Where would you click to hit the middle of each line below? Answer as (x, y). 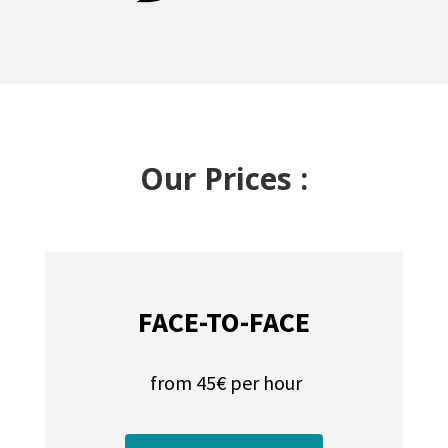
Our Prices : (223, 178)
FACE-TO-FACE (223, 321)
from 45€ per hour (223, 382)
